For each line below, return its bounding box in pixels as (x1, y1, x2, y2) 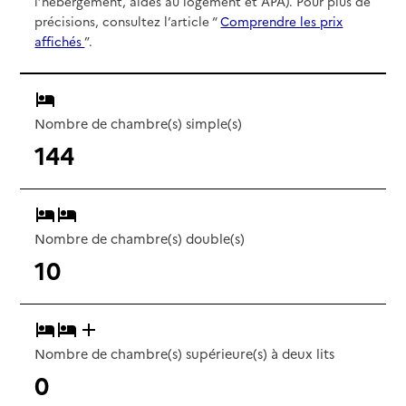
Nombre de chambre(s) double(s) (34, 228, 246, 247)
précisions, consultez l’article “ (34, 12, 221, 29)
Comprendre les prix (220, 12, 343, 29)
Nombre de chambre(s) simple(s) (34, 113, 243, 132)
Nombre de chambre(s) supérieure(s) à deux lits (34, 343, 335, 362)
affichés (34, 32, 85, 49)
